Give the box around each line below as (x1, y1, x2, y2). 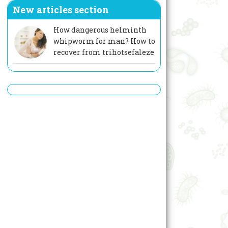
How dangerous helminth (53, 25, 147, 35)
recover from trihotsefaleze (53, 47, 154, 58)
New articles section (12, 4, 109, 16)
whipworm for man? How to (53, 36, 155, 46)
